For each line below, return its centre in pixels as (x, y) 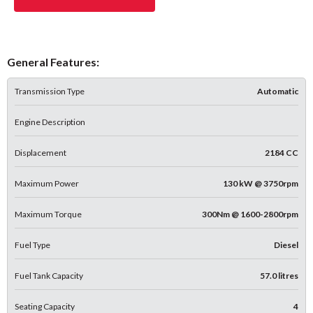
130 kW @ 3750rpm (261, 183)
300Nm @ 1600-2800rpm (250, 214)
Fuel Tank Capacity (49, 275)
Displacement (41, 152)
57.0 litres (279, 275)
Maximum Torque (48, 214)
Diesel (286, 245)
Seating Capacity (45, 306)
